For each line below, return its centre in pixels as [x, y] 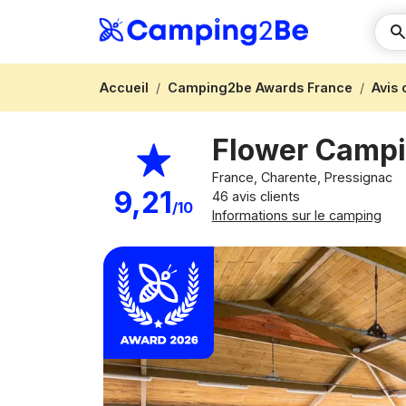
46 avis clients [256, 196]
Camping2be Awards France [260, 87]
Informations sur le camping [296, 215]
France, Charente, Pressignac [304, 177]
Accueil [124, 87]
